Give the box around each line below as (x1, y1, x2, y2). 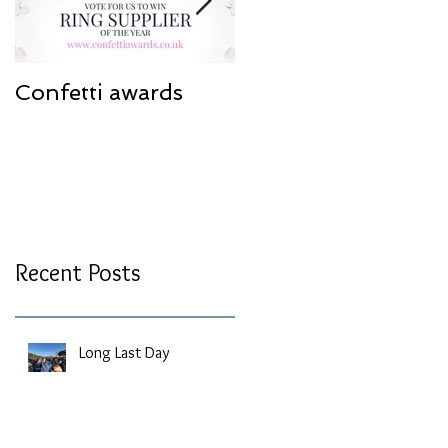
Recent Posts (15, 258, 141, 288)
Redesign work (235, 79, 391, 106)
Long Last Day (79, 343, 169, 363)
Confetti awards (15, 79, 183, 106)
